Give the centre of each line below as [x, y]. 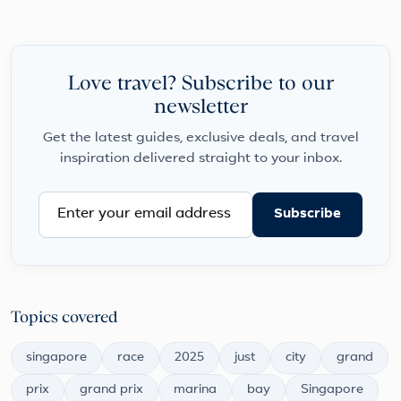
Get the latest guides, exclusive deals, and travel [200, 139]
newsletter [200, 108]
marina [195, 390]
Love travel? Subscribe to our [200, 85]
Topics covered [64, 318]
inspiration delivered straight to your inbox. [200, 159]
